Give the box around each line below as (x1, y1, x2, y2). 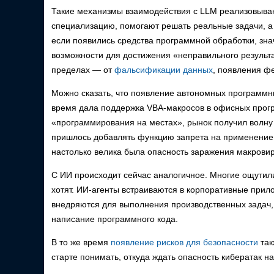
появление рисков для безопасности (111, 237, 258, 247)
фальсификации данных (114, 65, 213, 75)
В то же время (51, 237, 111, 247)
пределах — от (51, 65, 114, 75)
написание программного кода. (51, 214, 180, 224)
